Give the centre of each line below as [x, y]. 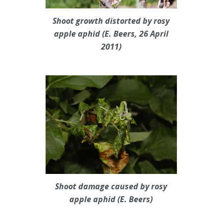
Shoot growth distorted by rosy [111, 21]
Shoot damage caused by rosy [111, 187]
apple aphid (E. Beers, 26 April [111, 34]
